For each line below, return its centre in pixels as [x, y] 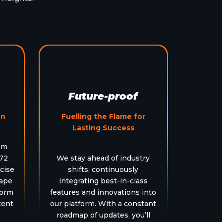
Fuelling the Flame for [103, 116]
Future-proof [103, 96]
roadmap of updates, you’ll [103, 215]
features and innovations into [103, 192]
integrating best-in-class [103, 181]
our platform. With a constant [103, 203]
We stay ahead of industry [103, 158]
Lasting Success [103, 128]
